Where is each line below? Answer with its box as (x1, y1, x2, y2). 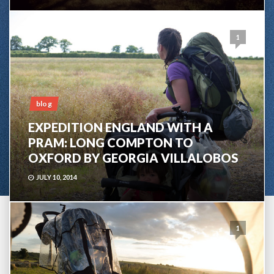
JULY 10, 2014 (36, 173, 77, 182)
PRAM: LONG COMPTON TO (28, 135, 193, 150)
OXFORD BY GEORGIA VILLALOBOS (28, 150, 239, 166)
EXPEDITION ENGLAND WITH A (28, 120, 213, 135)
